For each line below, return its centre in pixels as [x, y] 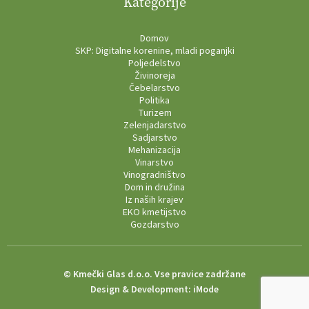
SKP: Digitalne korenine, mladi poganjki [154, 51]
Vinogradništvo [154, 175]
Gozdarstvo [154, 225]
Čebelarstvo [154, 88]
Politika [154, 100]
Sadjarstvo [154, 138]
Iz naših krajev [154, 200]
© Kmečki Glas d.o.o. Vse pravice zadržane [154, 274]
